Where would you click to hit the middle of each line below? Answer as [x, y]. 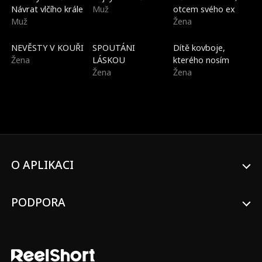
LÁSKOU [108, 60]
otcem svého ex [204, 9]
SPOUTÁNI [113, 47]
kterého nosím [201, 60]
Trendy [108, 41]
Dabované [32, 41]
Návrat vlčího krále [47, 9]
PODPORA [39, 202]
